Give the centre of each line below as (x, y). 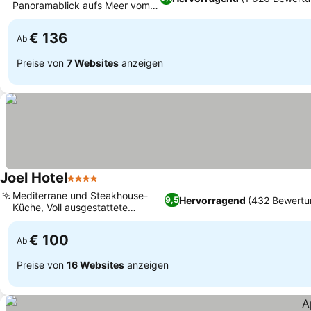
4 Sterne (89, 185)
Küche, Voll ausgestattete (70, 207)
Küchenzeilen (43, 219)
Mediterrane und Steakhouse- (80, 195)
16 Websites (95, 264)
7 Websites (93, 62)
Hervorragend (212, 200)
